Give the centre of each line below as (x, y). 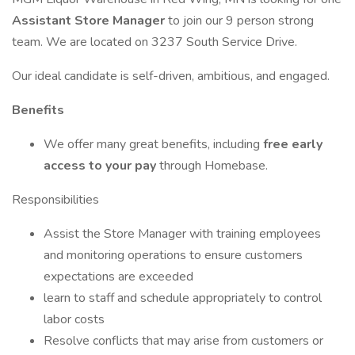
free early (293, 144)
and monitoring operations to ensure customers (173, 255)
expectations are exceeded (118, 277)
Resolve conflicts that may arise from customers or (183, 341)
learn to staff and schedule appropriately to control (183, 298)
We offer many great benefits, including (153, 144)
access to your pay (101, 166)
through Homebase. (214, 166)
